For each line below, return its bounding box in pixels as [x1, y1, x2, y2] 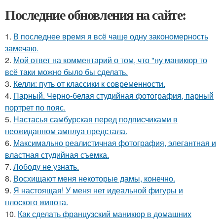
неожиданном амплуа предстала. [5, 125, 127, 137]
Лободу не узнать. [13, 160, 79, 172]
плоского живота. [5, 196, 68, 208]
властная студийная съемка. [5, 148, 109, 160]
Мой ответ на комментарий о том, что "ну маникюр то [13, 54, 207, 66]
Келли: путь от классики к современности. [13, 77, 165, 89]
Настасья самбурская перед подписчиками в [13, 113, 178, 125]
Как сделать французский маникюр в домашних [18, 208, 191, 220]
